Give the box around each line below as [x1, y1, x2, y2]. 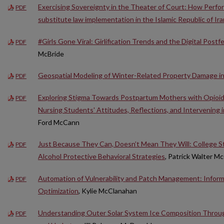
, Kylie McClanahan [78, 186, 137, 195]
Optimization [38, 186, 78, 195]
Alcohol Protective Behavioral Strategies [38, 152, 165, 161]
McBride [38, 49, 64, 58]
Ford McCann [38, 117, 79, 126]
